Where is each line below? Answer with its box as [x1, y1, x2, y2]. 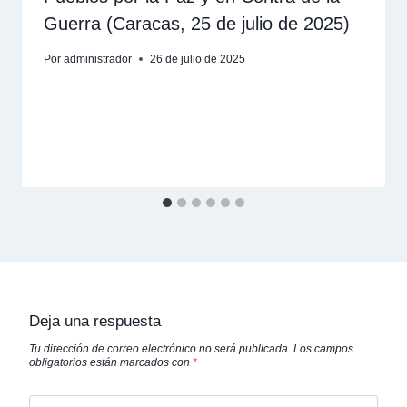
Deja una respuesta [29, 312, 161, 330]
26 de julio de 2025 [150, 52, 246, 65]
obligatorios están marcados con [29, 355, 193, 369]
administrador [64, 52, 133, 65]
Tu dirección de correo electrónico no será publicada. [29, 342, 291, 355]
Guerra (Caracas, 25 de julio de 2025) [44, 13, 350, 34]
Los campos [293, 342, 353, 355]
